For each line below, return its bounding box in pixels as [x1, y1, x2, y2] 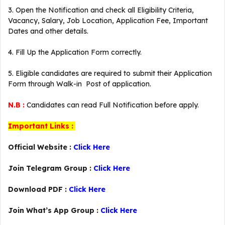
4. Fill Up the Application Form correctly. [8, 48, 142, 57]
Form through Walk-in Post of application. [8, 79, 151, 88]
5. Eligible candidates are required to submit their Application [8, 69, 212, 78]
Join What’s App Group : [8, 206, 100, 215]
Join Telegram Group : [8, 164, 93, 173]
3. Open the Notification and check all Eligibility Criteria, [8, 6, 194, 15]
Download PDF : [8, 185, 69, 194]
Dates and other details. [8, 27, 88, 36]
